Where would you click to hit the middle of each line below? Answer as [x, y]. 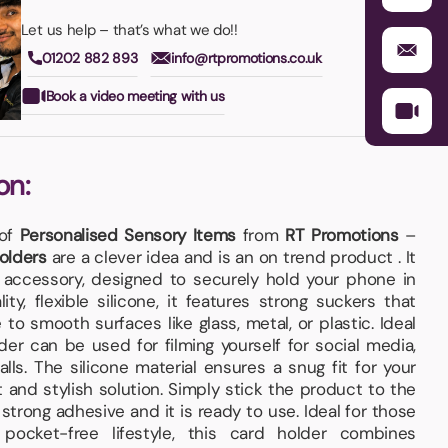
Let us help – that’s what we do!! [129, 30]
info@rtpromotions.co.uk [246, 58]
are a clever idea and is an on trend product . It [231, 256]
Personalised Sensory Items [127, 234]
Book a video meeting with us [135, 96]
